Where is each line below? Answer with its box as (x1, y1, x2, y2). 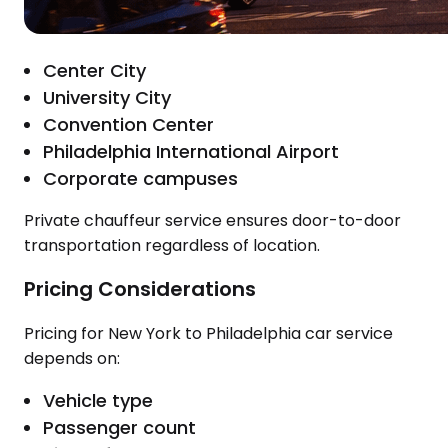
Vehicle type (43, 387, 154, 413)
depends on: (24, 346, 120, 370)
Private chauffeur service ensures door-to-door (24, 208, 401, 232)
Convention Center (43, 111, 215, 137)
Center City (43, 57, 147, 83)
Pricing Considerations (24, 275, 256, 304)
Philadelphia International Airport (43, 138, 340, 164)
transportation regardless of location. (24, 233, 320, 257)
